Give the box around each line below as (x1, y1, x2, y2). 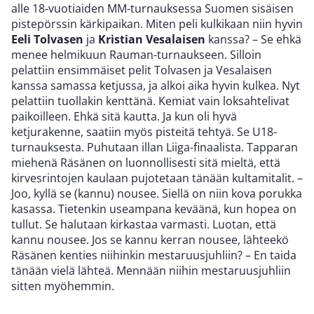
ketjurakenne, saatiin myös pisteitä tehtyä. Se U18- (11, 123, 277, 139)
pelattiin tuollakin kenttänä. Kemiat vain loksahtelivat (11, 93, 289, 109)
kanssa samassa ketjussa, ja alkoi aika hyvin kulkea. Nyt (11, 77, 300, 93)
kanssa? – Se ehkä (205, 31, 301, 47)
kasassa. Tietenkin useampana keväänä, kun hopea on (11, 200, 296, 217)
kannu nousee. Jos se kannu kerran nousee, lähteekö (11, 231, 289, 247)
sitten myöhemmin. (11, 278, 114, 294)
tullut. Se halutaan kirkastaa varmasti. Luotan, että (11, 216, 276, 232)
